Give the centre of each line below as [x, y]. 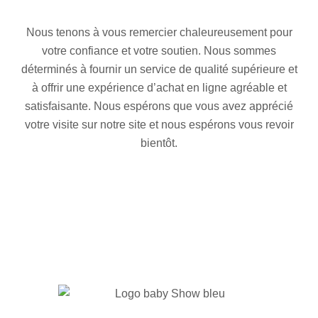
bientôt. [159, 143]
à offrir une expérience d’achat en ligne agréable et [159, 88]
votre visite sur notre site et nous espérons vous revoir [159, 125]
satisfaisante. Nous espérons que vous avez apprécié [159, 106]
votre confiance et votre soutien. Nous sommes [159, 51]
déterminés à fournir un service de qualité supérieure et [159, 69]
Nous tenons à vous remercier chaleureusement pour [159, 32]
